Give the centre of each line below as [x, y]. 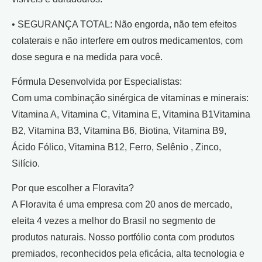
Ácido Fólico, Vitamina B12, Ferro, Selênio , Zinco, [116, 147]
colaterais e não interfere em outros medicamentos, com [127, 40]
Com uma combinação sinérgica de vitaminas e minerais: [130, 98]
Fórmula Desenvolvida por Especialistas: [97, 81]
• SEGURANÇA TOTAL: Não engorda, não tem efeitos [124, 24]
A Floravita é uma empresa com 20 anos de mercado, [122, 205]
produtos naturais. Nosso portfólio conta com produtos [123, 237]
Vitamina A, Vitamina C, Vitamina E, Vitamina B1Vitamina [131, 114]
